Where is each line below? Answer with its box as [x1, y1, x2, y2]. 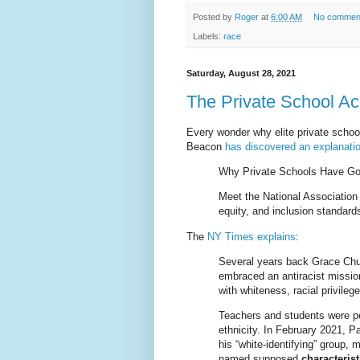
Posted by [193, 11, 235, 22]
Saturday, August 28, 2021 [186, 68, 296, 79]
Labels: [193, 31, 223, 42]
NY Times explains [207, 230, 296, 243]
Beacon [186, 141, 225, 153]
